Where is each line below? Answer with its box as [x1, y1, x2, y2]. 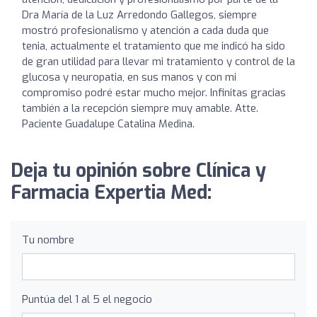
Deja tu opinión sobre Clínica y [11, 158, 266, 183]
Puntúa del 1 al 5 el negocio [22, 292, 152, 306]
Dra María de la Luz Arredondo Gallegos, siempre [22, 7, 257, 22]
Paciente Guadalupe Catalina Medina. [22, 116, 195, 131]
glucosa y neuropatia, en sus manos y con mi [22, 69, 236, 84]
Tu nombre [22, 232, 74, 247]
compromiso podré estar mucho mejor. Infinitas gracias [22, 85, 286, 100]
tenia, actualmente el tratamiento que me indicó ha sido [22, 38, 285, 53]
